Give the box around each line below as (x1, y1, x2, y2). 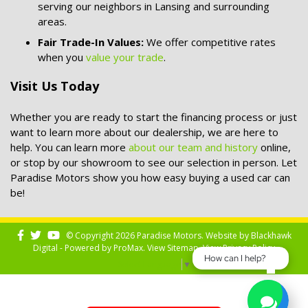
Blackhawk (250, 229, 291, 241)
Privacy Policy (223, 241, 275, 254)
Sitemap (167, 241, 199, 254)
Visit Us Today (10, 77, 99, 94)
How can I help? (204, 252, 266, 264)
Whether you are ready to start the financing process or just (10, 109, 297, 124)
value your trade (86, 49, 164, 64)
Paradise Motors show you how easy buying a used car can (10, 170, 290, 184)
